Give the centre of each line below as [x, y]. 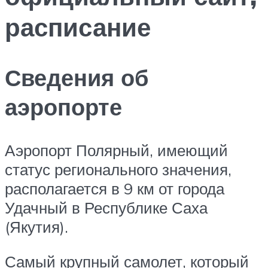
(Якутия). [36, 227]
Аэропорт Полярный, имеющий [116, 150]
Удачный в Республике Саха [106, 208]
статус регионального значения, [118, 170]
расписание [78, 27]
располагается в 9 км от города [115, 189]
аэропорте [63, 107]
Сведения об [77, 78]
